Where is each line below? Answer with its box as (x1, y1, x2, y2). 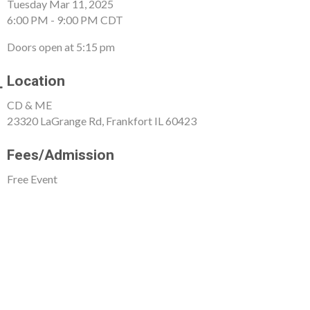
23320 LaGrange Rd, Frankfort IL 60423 (7, 113, 197, 127)
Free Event (7, 172, 58, 185)
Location (7, 70, 66, 92)
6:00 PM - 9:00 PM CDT (7, 12, 124, 26)
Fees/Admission (7, 144, 115, 166)
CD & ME (7, 98, 55, 111)
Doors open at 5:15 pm (7, 39, 116, 53)
